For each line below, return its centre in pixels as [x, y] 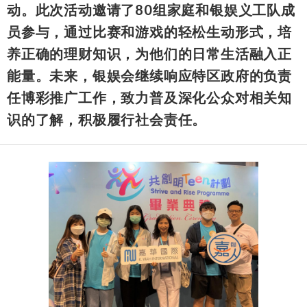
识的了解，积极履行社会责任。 [107, 119]
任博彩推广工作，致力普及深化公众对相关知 [149, 97]
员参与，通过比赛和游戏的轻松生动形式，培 [149, 31]
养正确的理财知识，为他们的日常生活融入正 [149, 53]
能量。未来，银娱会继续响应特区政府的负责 [149, 75]
